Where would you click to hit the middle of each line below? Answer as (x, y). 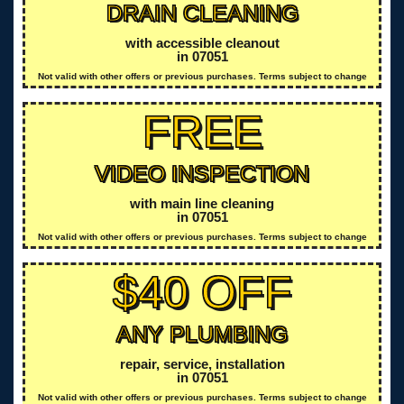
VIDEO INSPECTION (202, 173)
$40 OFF (202, 292)
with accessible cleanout (202, 42)
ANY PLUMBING (202, 333)
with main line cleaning (202, 203)
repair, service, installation (202, 363)
